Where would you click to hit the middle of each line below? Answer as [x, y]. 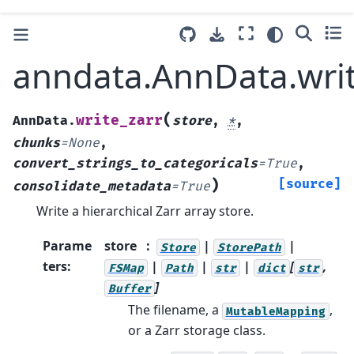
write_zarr [119, 120]
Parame [67, 246]
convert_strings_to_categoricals [135, 163]
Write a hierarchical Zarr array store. [145, 211]
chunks [36, 143]
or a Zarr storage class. [196, 331]
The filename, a [175, 310]
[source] [310, 184]
